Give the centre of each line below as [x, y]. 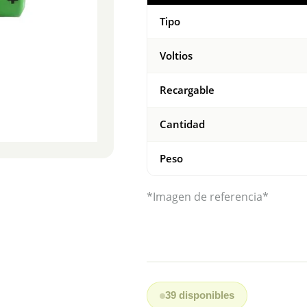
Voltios [176, 56]
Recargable [187, 90]
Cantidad [182, 124]
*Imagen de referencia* [208, 197]
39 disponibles [200, 295]
